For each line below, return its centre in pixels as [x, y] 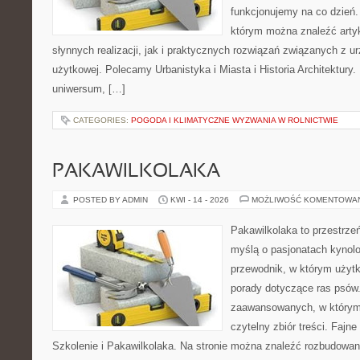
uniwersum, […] [89, 89]
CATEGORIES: [102, 120]
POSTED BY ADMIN [112, 200]
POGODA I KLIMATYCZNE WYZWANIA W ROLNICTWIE [235, 120]
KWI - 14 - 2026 [200, 200]
